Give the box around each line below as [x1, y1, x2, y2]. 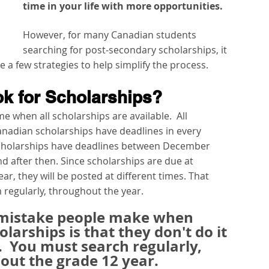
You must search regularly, [10, 236, 205, 257]
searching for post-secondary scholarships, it [23, 43, 229, 57]
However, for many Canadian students [23, 28, 199, 42]
